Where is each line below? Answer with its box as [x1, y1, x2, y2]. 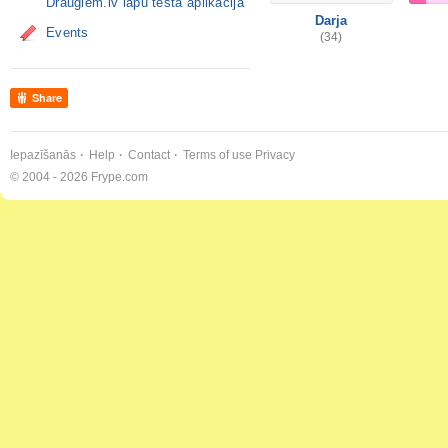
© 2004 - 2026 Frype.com [10, 170, 148, 184]
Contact [128, 148, 170, 162]
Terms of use [183, 148, 252, 162]
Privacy [255, 148, 295, 162]
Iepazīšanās [10, 148, 76, 162]
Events [46, 25, 89, 40]
